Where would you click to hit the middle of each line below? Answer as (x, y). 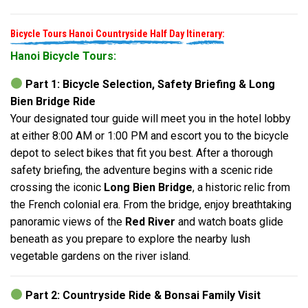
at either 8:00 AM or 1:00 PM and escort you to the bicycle (150, 135)
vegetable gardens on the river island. (100, 256)
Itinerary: (206, 34)
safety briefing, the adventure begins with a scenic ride (142, 170)
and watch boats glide (229, 221)
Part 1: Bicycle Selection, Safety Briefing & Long (151, 84)
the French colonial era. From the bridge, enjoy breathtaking (151, 204)
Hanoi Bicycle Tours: (63, 56)
